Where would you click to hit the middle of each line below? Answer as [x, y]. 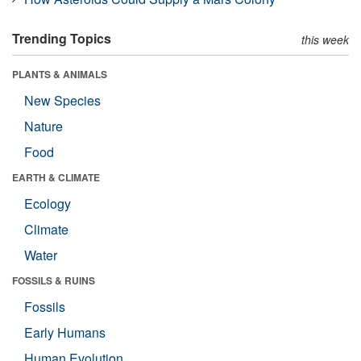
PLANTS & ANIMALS [60, 74]
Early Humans [65, 332]
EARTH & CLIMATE [56, 177]
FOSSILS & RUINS [54, 280]
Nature [44, 126]
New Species [62, 100]
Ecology [48, 203]
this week [325, 39]
